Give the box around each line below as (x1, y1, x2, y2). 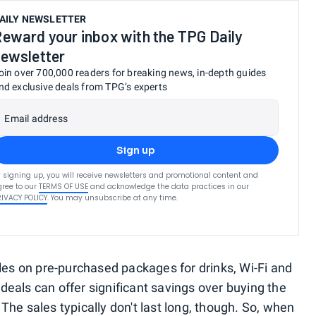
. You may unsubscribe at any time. (47, 193, 178, 203)
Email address (4, 113, 68, 124)
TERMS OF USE (39, 181, 89, 192)
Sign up (116, 144, 155, 157)
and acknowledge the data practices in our (90, 181, 250, 192)
